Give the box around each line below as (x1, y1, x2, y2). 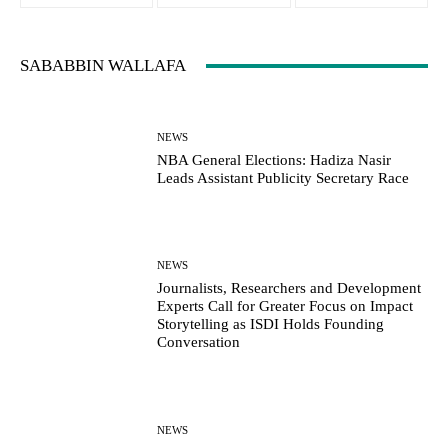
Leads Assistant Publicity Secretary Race (157, 169, 410, 186)
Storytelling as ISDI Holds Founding (157, 316, 385, 333)
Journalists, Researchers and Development (157, 280, 422, 297)
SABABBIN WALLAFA (20, 56, 186, 76)
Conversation (157, 334, 241, 351)
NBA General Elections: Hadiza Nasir (157, 151, 392, 168)
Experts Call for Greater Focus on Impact (157, 298, 414, 315)
